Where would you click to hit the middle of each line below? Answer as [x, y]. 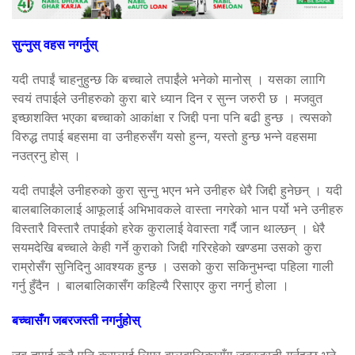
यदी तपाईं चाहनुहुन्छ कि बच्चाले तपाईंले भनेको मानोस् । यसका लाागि [168, 79]
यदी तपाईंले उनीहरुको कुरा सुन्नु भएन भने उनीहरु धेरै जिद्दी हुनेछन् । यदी [177, 190]
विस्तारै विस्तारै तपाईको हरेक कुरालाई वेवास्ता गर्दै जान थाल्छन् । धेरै [168, 228]
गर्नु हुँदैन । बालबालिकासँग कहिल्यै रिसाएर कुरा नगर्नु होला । [151, 285]
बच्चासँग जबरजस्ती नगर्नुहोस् [76, 320]
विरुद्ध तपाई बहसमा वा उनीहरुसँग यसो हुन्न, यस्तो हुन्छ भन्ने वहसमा [164, 136]
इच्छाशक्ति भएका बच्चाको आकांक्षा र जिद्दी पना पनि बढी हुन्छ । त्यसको [172, 117]
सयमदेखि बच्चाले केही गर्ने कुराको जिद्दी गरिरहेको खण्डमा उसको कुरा [167, 247]
